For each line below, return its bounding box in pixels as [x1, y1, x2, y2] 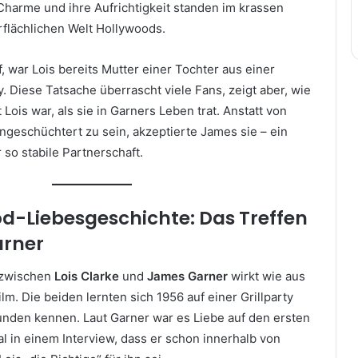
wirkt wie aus [228, 268, 305, 284]
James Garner [147, 268, 228, 284]
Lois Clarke [54, 268, 119, 284]
